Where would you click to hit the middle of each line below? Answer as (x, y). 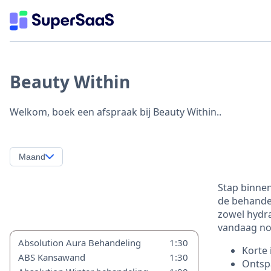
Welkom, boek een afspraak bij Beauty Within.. (116, 112)
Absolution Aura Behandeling (80, 243)
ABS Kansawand (52, 257)
